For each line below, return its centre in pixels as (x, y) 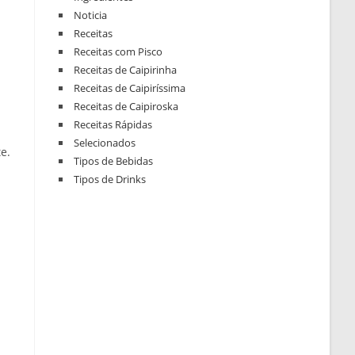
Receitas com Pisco (118, 52)
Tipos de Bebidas (114, 161)
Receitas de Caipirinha (126, 70)
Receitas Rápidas (113, 125)
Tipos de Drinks (110, 179)
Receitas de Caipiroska (126, 107)
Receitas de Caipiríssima (130, 88)
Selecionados (105, 143)
